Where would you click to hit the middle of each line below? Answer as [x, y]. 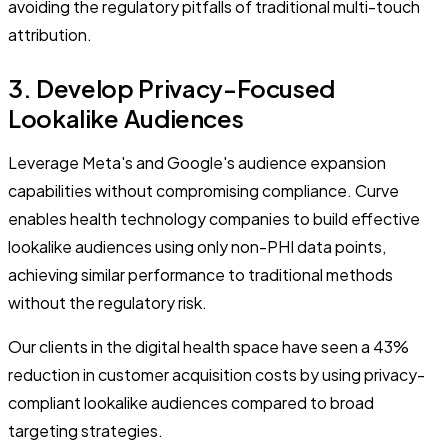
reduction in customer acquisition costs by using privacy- [216, 374]
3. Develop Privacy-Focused [172, 87]
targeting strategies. [85, 430]
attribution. [50, 34]
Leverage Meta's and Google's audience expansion [197, 162]
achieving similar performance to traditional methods [200, 274]
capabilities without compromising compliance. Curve [203, 190]
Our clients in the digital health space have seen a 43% [208, 346]
